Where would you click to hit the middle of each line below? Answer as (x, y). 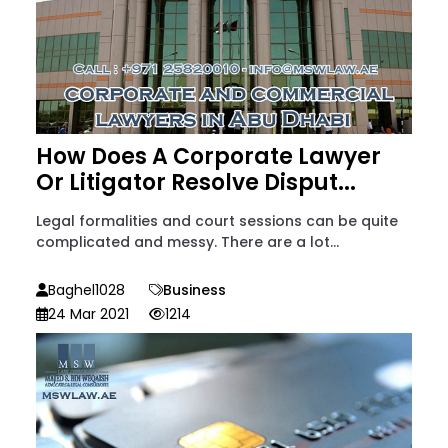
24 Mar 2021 (88, 314)
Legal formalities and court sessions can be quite (217, 221)
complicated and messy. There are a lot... (187, 242)
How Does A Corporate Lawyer (208, 157)
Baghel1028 (86, 290)
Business (194, 290)
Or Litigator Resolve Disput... (196, 183)
